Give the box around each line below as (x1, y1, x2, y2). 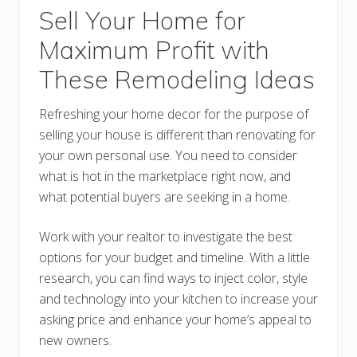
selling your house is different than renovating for (39, 126, 316, 144)
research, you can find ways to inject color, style (39, 269, 308, 288)
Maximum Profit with (39, 34, 269, 66)
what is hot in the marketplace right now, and (39, 167, 291, 186)
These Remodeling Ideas (39, 64, 315, 96)
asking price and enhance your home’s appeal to (39, 311, 312, 329)
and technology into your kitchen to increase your (39, 290, 318, 308)
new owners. (39, 331, 112, 350)
